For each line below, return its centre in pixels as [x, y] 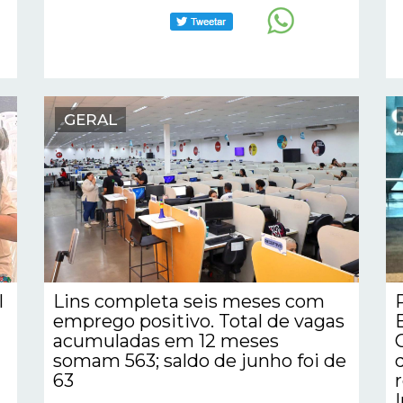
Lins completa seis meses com [189, 301]
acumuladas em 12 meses [166, 340]
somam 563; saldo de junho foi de [200, 360]
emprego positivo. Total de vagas [199, 321]
